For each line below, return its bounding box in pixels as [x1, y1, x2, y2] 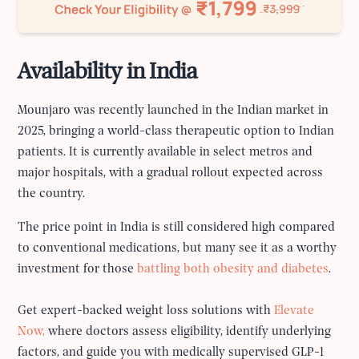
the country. [18, 188, 86, 201]
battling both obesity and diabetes [137, 263, 329, 276]
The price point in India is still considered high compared [18, 221, 336, 235]
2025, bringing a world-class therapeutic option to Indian [18, 125, 335, 139]
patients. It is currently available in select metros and [18, 146, 313, 159]
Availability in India [18, 60, 198, 86]
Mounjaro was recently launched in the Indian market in [18, 104, 329, 118]
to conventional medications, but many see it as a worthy [18, 242, 337, 256]
